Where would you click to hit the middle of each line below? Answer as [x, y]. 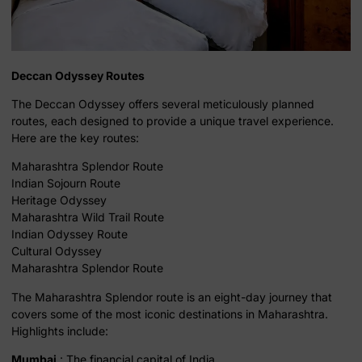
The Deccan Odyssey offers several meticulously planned [163, 104]
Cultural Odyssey [57, 251]
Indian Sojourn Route [66, 183]
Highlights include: [60, 330]
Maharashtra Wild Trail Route [88, 217]
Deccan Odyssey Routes [78, 75]
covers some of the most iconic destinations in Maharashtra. [170, 314]
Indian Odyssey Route [69, 234]
